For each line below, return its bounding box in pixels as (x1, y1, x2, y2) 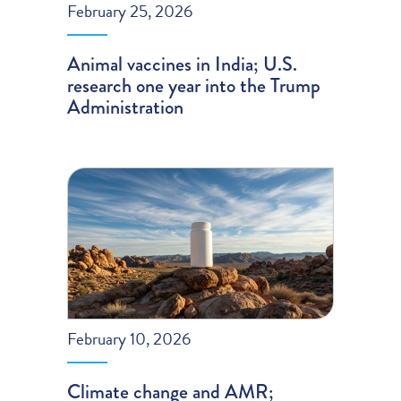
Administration (67, 92, 184, 123)
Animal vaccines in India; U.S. (67, 49, 298, 80)
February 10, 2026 (67, 325, 192, 352)
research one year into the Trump (67, 71, 321, 101)
